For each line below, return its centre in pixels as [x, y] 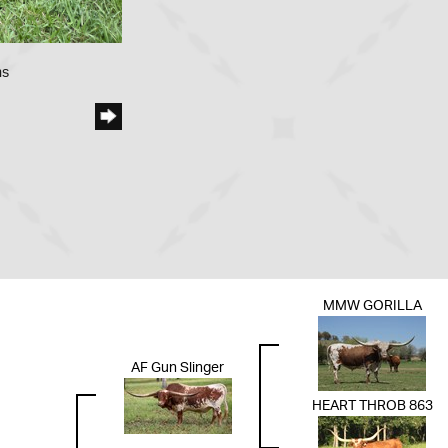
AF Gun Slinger [177, 368]
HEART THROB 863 [372, 406]
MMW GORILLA [372, 306]
